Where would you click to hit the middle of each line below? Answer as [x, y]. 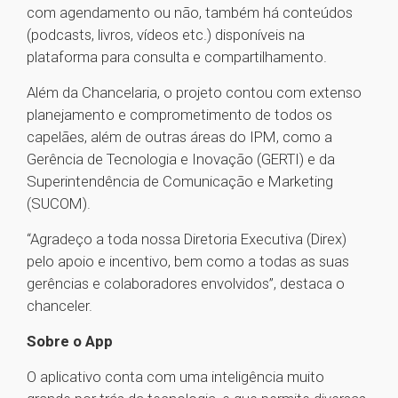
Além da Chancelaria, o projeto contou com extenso [194, 93]
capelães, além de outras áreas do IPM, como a [179, 137]
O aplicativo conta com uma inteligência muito [175, 377]
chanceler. [60, 306]
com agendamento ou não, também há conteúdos [190, 13]
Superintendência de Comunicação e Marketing [180, 182]
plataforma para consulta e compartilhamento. [177, 57]
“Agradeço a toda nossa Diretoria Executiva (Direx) [187, 239]
